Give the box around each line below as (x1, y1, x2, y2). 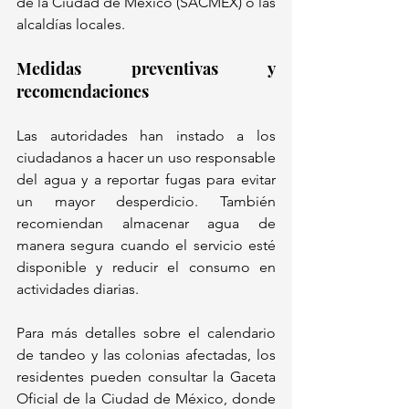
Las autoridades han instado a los (16, 127, 276, 145)
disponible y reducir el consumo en (16, 258, 276, 277)
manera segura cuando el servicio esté (16, 236, 276, 255)
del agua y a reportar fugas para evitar (16, 171, 276, 189)
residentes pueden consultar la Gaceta (16, 368, 276, 386)
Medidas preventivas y (16, 58, 276, 80)
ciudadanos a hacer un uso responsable (16, 149, 276, 167)
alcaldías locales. (16, 16, 125, 34)
